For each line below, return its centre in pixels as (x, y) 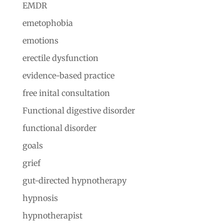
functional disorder (59, 128)
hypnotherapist (52, 215)
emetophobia (47, 23)
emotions (40, 40)
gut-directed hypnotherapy (74, 180)
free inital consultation (66, 93)
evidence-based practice (68, 75)
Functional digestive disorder (78, 110)
